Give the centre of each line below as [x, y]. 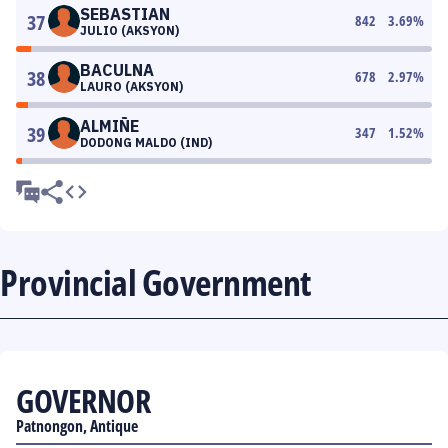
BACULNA [117, 70]
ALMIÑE [109, 126]
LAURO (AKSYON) [131, 86]
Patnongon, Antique [77, 426]
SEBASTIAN [125, 14]
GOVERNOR [83, 400]
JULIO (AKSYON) [129, 30]
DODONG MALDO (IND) [146, 142]
